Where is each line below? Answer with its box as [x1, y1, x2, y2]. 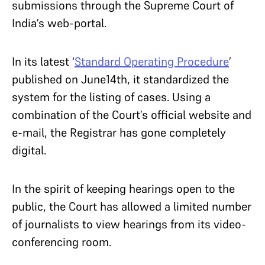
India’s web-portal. [12, 15, 106, 31]
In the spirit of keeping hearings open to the [12, 181, 235, 196]
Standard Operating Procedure [75, 54, 229, 69]
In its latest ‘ [12, 54, 75, 69]
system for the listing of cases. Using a [12, 89, 211, 105]
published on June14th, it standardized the [12, 72, 229, 87]
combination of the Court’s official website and [12, 107, 251, 122]
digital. [12, 143, 46, 158]
